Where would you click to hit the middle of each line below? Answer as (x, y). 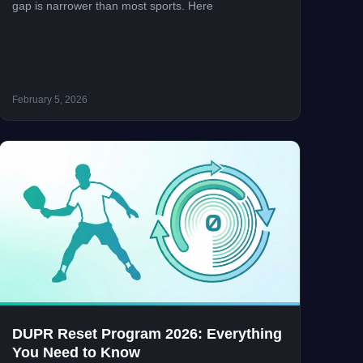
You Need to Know (76, 352)
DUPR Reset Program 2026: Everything (147, 333)
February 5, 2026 (49, 100)
